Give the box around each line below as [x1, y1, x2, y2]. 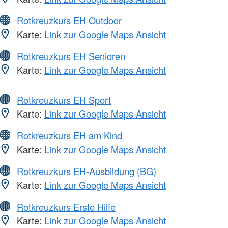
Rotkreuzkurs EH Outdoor [17, 14, 122, 27]
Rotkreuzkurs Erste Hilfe [17, 200, 116, 214]
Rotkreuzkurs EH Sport [17, 93, 111, 107]
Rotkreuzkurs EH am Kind [17, 129, 122, 142]
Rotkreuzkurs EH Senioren [17, 49, 125, 63]
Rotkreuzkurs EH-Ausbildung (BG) [17, 164, 156, 178]
